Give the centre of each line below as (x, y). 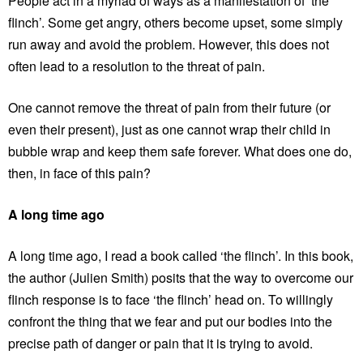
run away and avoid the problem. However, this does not (169, 44)
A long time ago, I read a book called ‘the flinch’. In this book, (181, 255)
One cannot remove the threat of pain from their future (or (169, 107)
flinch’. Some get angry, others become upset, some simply (175, 22)
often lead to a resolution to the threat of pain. (137, 66)
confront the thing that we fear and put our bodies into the (170, 321)
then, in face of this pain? (79, 173)
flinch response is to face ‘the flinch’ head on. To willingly (171, 299)
